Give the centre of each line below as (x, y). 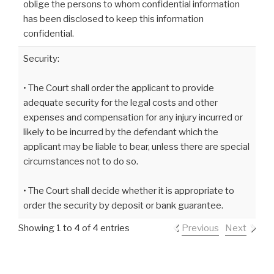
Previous (200, 228)
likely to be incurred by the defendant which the (121, 132)
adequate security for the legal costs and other (120, 102)
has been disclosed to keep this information (113, 19)
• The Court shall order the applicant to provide (119, 88)
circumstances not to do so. (81, 161)
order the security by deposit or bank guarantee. (123, 205)
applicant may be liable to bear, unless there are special (136, 146)
